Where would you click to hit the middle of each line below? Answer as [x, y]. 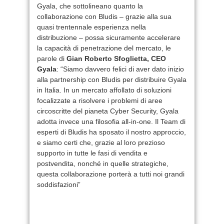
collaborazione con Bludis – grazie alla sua [104, 16]
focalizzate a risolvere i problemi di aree [100, 100]
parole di [52, 58]
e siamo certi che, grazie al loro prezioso [101, 142]
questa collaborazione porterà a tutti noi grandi [111, 174]
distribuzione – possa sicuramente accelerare [109, 37]
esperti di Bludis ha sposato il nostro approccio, [111, 132]
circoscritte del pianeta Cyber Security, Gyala [108, 111]
